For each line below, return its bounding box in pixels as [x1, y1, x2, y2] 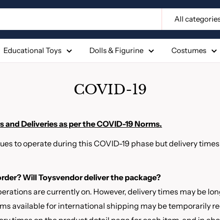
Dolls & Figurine [89, 45, 143, 55]
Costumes [171, 45, 206, 55]
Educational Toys [3, 45, 61, 55]
